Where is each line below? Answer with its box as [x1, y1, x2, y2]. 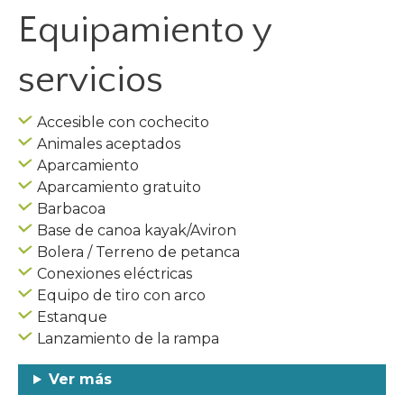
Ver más [48, 371, 112, 389]
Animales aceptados [37, 135, 180, 153]
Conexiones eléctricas [37, 265, 192, 283]
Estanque [37, 308, 107, 326]
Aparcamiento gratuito [37, 179, 201, 197]
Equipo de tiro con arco [37, 287, 206, 305]
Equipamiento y [18, 9, 271, 52]
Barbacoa [37, 200, 106, 218]
